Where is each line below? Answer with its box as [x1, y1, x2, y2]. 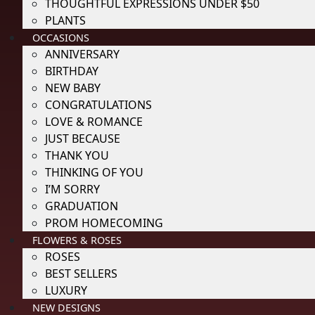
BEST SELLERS [45, 266, 117, 281]
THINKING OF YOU [45, 165, 143, 180]
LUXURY [45, 283, 87, 298]
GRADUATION [45, 198, 118, 214]
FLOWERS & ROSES [32, 233, 122, 247]
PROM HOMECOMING [45, 215, 163, 231]
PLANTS [45, 13, 86, 28]
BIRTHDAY [45, 63, 98, 79]
